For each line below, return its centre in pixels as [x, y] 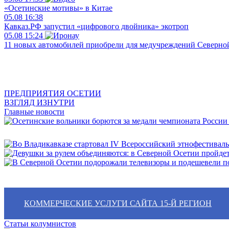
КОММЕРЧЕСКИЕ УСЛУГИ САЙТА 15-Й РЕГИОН [118, 203]
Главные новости [34, 112]
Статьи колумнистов [40, 224]
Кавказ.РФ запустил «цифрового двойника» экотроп [96, 26]
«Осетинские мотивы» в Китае [58, 8]
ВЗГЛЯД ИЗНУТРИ [39, 102]
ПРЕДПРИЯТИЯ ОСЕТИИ [53, 93]
